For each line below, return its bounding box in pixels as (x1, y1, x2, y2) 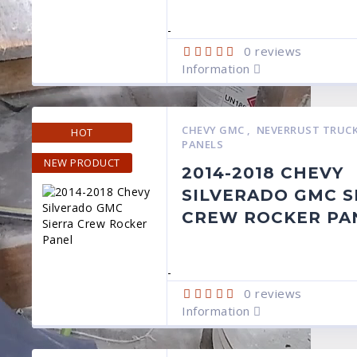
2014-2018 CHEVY (182, 163, 344, 182)
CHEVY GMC (182, 123, 248, 137)
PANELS (182, 137, 224, 151)
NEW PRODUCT (44, 155, 120, 170)
